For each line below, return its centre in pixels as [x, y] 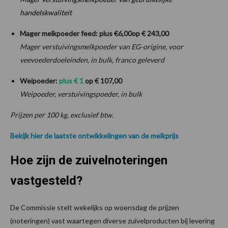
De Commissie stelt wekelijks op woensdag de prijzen [95, 207]
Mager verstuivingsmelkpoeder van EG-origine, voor [102, 46]
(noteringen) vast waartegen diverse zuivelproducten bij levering [112, 220]
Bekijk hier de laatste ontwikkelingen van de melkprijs [94, 135]
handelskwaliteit [46, 12]
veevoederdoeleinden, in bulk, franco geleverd [92, 60]
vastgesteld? [46, 180]
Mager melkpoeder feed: [60, 33]
